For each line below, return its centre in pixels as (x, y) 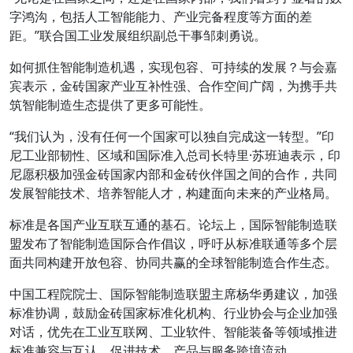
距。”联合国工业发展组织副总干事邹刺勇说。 (138, 35)
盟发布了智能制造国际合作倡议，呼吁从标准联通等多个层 (173, 243)
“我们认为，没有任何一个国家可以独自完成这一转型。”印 (172, 136)
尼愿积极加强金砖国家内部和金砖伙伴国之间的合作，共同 (173, 174)
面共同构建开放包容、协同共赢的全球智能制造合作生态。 (173, 262)
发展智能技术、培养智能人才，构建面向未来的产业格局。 (173, 193)
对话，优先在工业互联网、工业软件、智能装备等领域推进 (173, 332)
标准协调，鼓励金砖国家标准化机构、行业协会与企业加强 (173, 313)
